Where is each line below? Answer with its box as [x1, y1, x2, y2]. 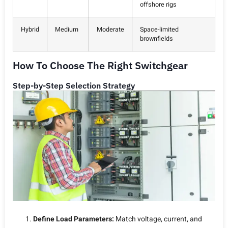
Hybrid [21, 24, 39, 34]
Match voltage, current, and [114, 213, 202, 224]
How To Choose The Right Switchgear [13, 58, 188, 72]
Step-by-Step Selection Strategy [13, 80, 135, 91]
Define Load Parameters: [33, 213, 114, 224]
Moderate [97, 24, 124, 34]
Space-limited [140, 24, 179, 34]
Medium [55, 24, 78, 34]
